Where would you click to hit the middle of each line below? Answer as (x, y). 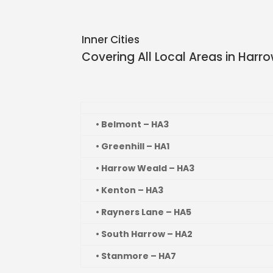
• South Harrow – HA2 (144, 234)
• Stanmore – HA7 (136, 256)
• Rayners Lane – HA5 (144, 212)
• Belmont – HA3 (132, 125)
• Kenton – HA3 (129, 190)
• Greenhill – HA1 (133, 147)
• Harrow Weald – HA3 (145, 168)
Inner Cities (111, 40)
